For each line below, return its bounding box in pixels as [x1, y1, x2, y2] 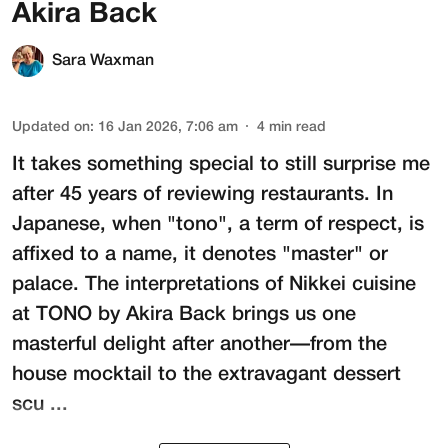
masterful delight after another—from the [12, 335, 387, 354]
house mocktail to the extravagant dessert [12, 365, 401, 384]
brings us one [226, 305, 356, 324]
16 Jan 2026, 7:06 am [98, 120, 238, 134]
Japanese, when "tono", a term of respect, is [12, 215, 424, 234]
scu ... [12, 395, 68, 414]
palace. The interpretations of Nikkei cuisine [12, 275, 416, 294]
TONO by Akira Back [36, 305, 226, 324]
